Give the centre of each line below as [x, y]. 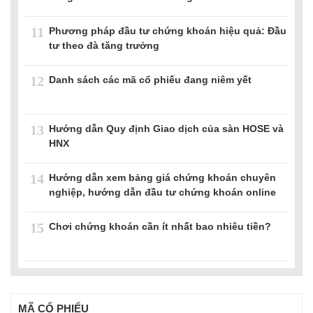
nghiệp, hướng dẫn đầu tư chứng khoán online [162, 192]
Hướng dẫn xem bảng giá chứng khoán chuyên [162, 177]
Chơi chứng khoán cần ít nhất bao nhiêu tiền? [160, 226]
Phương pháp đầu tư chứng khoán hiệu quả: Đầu [168, 30]
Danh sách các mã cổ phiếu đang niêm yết [150, 79]
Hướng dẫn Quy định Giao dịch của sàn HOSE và [166, 128]
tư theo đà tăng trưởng [104, 45]
